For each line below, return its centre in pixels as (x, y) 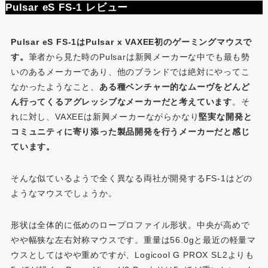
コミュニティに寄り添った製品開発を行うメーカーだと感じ (130, 131)
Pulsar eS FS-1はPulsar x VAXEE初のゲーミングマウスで (131, 42)
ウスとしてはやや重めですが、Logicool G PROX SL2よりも (132, 255)
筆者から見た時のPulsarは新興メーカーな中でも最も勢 (139, 57)
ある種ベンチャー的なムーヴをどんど (174, 86)
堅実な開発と (226, 116)
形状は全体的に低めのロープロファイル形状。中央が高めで (130, 225)
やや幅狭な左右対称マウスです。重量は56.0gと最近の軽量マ (133, 240)
